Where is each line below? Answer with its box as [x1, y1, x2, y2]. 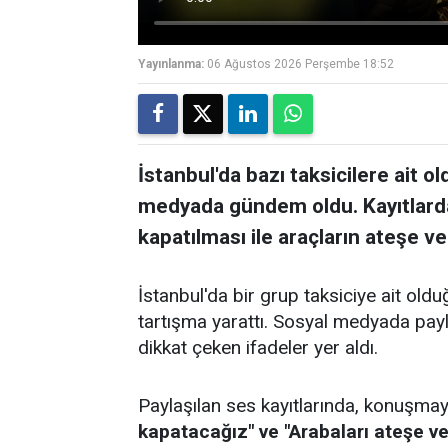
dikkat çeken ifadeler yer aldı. [138, 336, 378, 360]
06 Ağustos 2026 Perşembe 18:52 [207, 57, 394, 72]
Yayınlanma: [138, 57, 204, 72]
